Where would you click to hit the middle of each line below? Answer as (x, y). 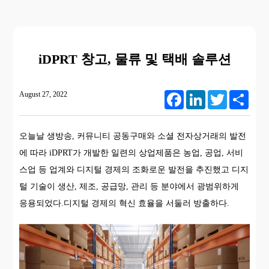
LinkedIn (218, 95)
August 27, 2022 (44, 94)
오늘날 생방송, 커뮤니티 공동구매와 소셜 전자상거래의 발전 (133, 136)
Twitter (237, 95)
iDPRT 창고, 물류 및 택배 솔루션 (134, 59)
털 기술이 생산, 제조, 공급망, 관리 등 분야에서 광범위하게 (129, 186)
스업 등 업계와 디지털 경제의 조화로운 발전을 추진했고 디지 (134, 170)
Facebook (197, 95)
